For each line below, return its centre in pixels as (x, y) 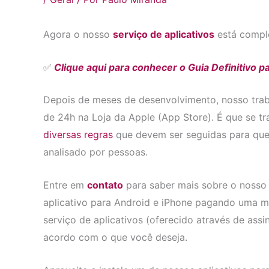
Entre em (65, 185)
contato (105, 185)
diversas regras (78, 135)
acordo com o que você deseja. (115, 237)
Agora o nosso (78, 35)
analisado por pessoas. (95, 152)
